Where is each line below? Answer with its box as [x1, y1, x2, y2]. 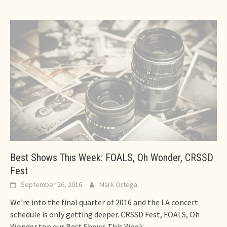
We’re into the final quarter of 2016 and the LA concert [10, 197, 198, 207]
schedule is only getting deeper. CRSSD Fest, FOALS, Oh [10, 209, 200, 219]
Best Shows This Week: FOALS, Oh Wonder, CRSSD [10, 151, 213, 164]
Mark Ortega [99, 179, 137, 189]
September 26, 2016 [21, 179, 82, 189]
